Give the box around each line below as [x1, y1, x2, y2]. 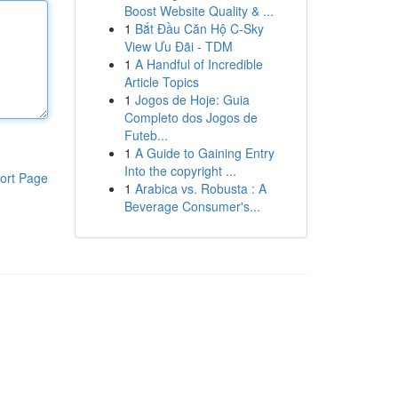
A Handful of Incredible [134, 55, 263, 73]
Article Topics [123, 73, 199, 91]
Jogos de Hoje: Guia [134, 91, 250, 108]
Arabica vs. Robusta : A [134, 179, 267, 197]
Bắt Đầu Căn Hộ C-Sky [134, 20, 264, 37]
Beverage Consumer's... [123, 197, 260, 215]
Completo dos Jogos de [123, 108, 258, 126]
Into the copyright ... [123, 162, 236, 179]
